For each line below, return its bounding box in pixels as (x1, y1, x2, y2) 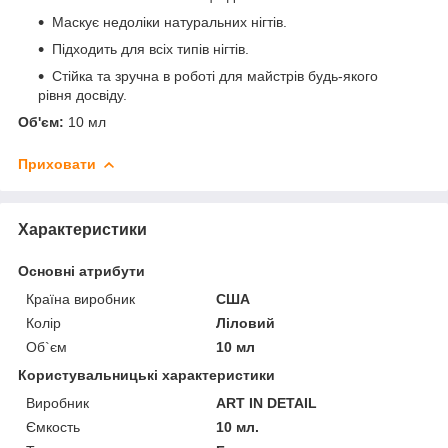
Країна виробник (26, 290, 135, 307)
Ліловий (216, 314, 276, 331)
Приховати (18, 155, 96, 172)
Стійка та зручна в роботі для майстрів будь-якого (52, 67, 378, 84)
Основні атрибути (18, 262, 145, 279)
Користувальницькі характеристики (18, 366, 275, 383)
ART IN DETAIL (216, 394, 318, 411)
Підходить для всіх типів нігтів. (52, 40, 249, 57)
